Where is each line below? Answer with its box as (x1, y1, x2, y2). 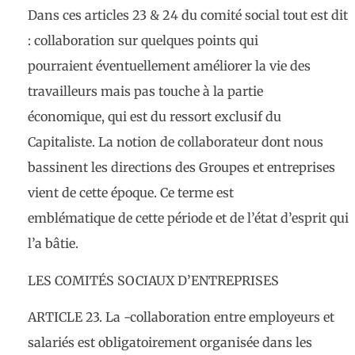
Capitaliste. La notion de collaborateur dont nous (28, 134, 323, 151)
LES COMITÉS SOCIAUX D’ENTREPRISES (28, 272, 279, 288)
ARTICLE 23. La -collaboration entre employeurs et (28, 309, 334, 326)
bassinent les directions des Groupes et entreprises (28, 159, 335, 176)
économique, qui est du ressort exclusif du (28, 109, 281, 125)
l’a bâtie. (28, 235, 78, 252)
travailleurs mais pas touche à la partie (28, 83, 263, 100)
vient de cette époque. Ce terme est (28, 185, 234, 201)
